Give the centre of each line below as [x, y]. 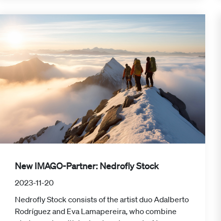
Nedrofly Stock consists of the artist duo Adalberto [102, 200]
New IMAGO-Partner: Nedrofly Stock [87, 166]
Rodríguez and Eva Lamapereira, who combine [96, 211]
